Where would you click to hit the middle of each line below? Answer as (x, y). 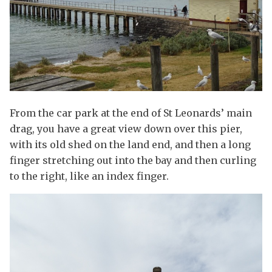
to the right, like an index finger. (89, 176)
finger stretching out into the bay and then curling (133, 161)
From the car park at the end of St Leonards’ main (131, 113)
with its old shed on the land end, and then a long (130, 145)
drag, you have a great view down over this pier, (126, 129)
